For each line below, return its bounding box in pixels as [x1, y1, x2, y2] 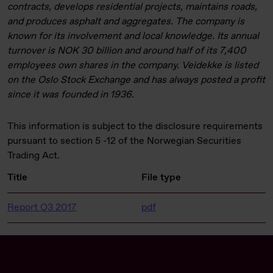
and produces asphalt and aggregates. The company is [7, 15, 244, 28]
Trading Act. [7, 149, 60, 162]
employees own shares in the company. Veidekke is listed [7, 59, 258, 72]
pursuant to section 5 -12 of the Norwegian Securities [7, 135, 241, 147]
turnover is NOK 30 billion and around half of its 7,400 [7, 44, 246, 57]
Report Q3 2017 [7, 201, 77, 214]
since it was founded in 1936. [7, 88, 134, 101]
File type [141, 171, 181, 184]
